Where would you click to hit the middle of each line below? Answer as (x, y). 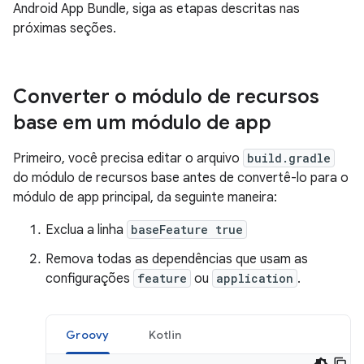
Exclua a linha (86, 230)
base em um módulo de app (142, 123)
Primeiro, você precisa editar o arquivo (128, 158)
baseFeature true (187, 230)
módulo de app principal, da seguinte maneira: (145, 197)
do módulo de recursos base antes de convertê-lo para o (181, 178)
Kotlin (165, 335)
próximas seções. (65, 28)
